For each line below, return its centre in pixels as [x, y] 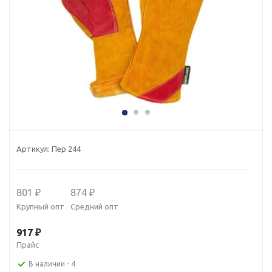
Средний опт [94, 206]
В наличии [48, 264]
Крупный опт [40, 206]
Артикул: [33, 149]
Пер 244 [66, 149]
